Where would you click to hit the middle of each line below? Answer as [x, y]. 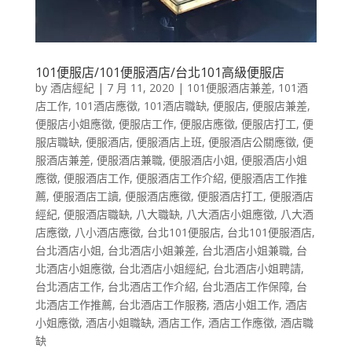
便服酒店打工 [230, 196]
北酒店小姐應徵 [73, 269]
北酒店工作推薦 [73, 305]
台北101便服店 [183, 233]
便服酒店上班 [169, 142]
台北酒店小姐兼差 [151, 251]
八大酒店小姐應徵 [230, 214]
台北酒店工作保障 [246, 287]
